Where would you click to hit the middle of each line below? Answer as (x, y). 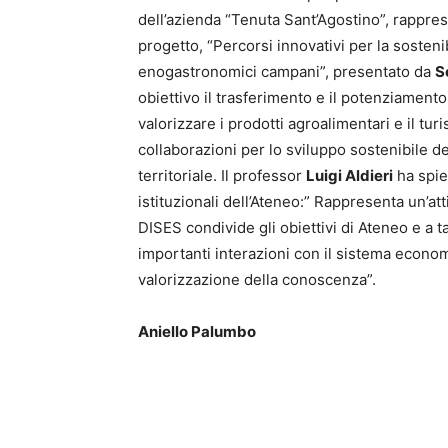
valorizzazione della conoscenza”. (257, 279)
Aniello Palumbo (197, 331)
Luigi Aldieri (349, 175)
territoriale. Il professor (222, 175)
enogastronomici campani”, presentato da (286, 71)
